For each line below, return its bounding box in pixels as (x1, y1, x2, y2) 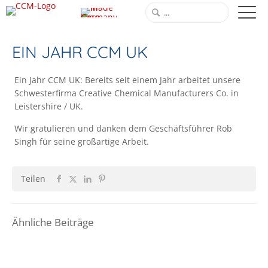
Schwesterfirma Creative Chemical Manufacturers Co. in (14, 87, 239, 99)
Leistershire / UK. (14, 100, 84, 112)
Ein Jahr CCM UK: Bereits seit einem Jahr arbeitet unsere (14, 74, 241, 86)
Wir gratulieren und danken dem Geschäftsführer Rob (14, 123, 233, 134)
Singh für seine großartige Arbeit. (14, 136, 150, 147)
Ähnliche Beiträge (12, 215, 94, 229)
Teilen (21, 173, 45, 184)
